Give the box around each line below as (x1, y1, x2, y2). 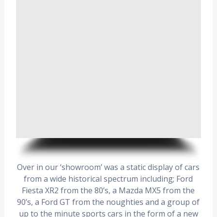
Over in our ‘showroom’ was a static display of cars (17, 162, 200, 172)
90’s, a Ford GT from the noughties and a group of (17, 197, 200, 207)
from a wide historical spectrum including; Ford (24, 173, 193, 184)
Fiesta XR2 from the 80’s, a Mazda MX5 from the (22, 185, 195, 196)
